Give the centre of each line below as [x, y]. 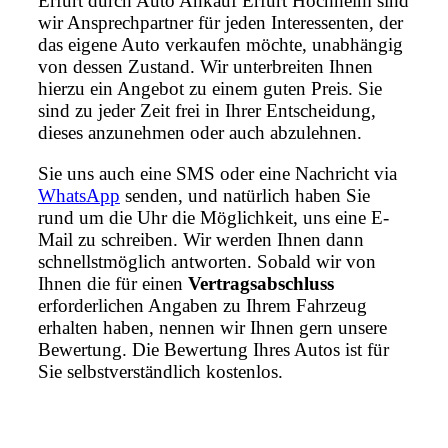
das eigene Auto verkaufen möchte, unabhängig [220, 45]
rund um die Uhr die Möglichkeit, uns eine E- [213, 218]
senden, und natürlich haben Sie [245, 196]
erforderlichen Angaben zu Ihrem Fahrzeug [202, 306]
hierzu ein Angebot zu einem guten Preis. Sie [210, 89]
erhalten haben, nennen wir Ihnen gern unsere [212, 328]
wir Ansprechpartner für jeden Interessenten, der [220, 23]
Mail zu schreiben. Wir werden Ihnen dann [201, 240]
